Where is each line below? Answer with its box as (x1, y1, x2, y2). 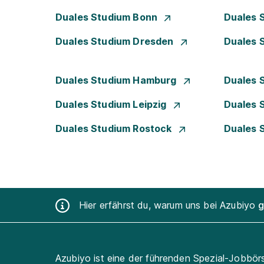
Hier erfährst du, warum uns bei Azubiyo (79, 199, 259, 211)
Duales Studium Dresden (55, 35, 176, 47)
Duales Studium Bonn (55, 11, 160, 23)
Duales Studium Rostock (55, 123, 174, 134)
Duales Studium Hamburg (55, 74, 179, 86)
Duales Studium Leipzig (55, 98, 169, 110)
